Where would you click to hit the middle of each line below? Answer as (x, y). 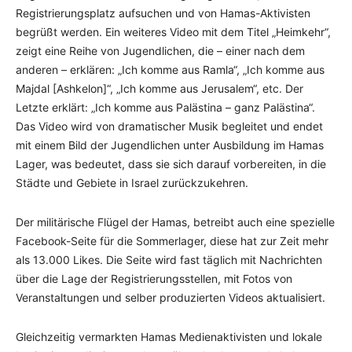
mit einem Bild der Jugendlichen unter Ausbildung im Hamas (170, 145)
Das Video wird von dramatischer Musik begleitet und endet (169, 126)
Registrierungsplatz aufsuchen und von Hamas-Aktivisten (163, 13)
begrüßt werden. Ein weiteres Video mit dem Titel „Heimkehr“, (173, 31)
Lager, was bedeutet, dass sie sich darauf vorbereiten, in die (171, 163)
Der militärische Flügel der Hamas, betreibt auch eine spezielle (175, 222)
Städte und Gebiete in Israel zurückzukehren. (132, 182)
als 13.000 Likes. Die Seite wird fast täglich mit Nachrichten (169, 259)
